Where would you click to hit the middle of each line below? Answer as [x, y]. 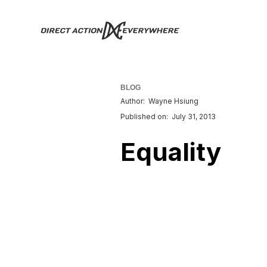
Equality [171, 152]
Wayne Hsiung [173, 101]
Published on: [144, 117]
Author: [133, 101]
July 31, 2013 [194, 117]
